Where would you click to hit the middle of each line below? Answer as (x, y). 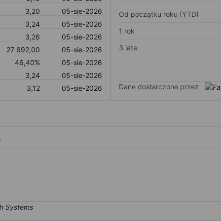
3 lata (128, 47)
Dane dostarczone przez (159, 86)
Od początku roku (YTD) (159, 14)
